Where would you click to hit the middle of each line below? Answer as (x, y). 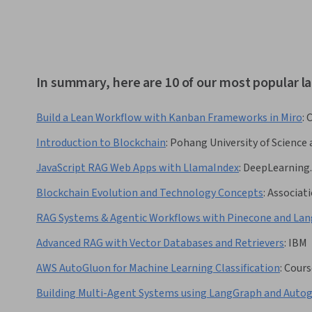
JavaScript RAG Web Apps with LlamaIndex (138, 168)
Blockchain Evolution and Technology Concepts (150, 193)
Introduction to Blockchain (101, 143)
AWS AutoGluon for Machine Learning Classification (158, 268)
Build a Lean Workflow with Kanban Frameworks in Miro (169, 118)
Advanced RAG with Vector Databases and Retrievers (160, 243)
